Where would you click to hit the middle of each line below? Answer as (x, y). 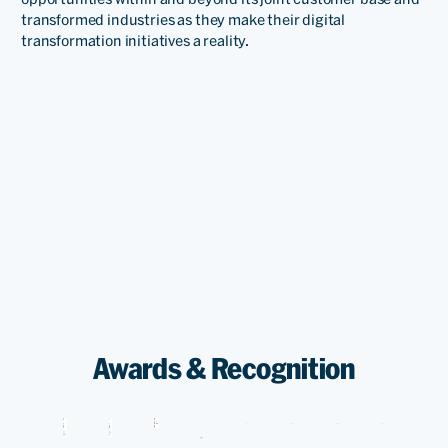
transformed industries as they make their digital (183, 19)
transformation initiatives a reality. (135, 40)
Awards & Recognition (224, 368)
